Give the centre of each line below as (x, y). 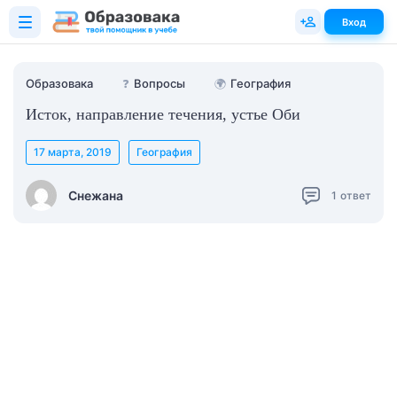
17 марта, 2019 (73, 152)
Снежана (96, 195)
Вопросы (160, 83)
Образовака (59, 83)
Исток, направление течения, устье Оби (163, 114)
